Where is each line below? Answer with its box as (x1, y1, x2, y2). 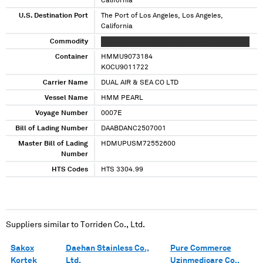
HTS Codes (52, 166, 88, 174)
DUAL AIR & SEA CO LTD (101, 79, 178, 87)
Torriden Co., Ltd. (80, 220, 145, 229)
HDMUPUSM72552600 (101, 140, 176, 148)
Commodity (50, 38, 88, 46)
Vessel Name (45, 95, 88, 102)
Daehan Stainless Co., (65, 244, 149, 252)
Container (55, 53, 88, 61)
